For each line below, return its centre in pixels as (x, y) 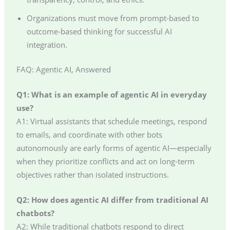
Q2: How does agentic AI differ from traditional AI (112, 200)
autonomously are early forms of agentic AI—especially (114, 148)
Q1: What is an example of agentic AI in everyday (111, 95)
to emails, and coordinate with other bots (89, 135)
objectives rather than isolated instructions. (92, 175)
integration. (47, 44)
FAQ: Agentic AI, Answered (63, 69)
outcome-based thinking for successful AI (99, 31)
